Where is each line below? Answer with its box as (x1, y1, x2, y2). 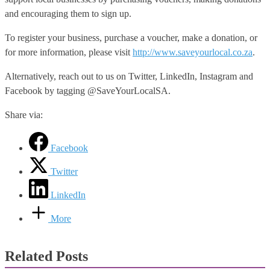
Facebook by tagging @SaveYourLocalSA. (5, 85, 171, 96)
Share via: (5, 109, 43, 120)
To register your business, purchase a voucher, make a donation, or (5, 32, 257, 43)
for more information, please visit (5, 46, 133, 57)
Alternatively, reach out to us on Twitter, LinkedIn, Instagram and (5, 71, 253, 81)
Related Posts (5, 248, 88, 264)
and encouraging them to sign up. (5, 8, 131, 19)
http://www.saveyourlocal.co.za (133, 46, 253, 57)
